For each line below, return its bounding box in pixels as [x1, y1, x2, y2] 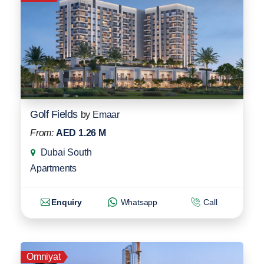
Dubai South [40, 147, 92, 157]
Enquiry [51, 197, 82, 207]
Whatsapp [118, 197, 158, 207]
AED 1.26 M [55, 127, 106, 138]
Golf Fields [30, 108, 78, 120]
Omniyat [27, 251, 61, 262]
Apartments [30, 163, 77, 173]
